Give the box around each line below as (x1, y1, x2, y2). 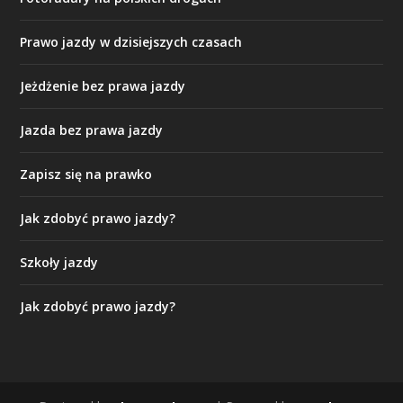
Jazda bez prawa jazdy (20, 121, 164, 139)
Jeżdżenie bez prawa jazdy (20, 76, 186, 94)
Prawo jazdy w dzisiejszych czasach (20, 32, 243, 50)
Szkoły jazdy (20, 253, 99, 271)
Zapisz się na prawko (20, 165, 153, 183)
